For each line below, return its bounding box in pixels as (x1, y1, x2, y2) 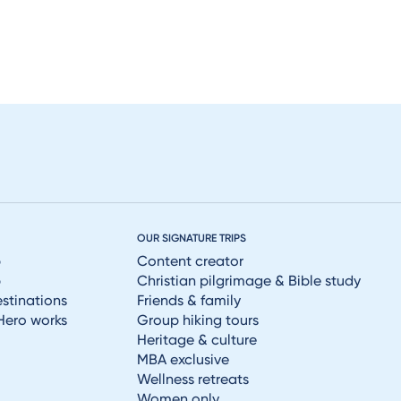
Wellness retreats (136, 371, 249, 388)
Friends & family (136, 292, 241, 309)
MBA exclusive (136, 351, 229, 368)
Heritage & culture (136, 331, 257, 348)
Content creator (136, 252, 243, 269)
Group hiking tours (136, 311, 259, 328)
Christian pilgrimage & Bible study (136, 272, 361, 289)
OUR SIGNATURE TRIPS (136, 232, 246, 244)
